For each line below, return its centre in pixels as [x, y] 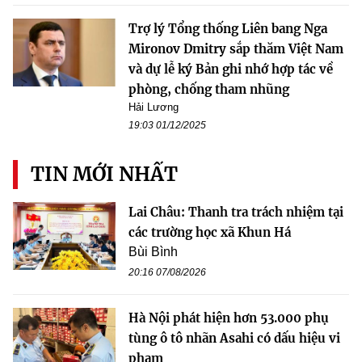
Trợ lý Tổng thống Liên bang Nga [228, 28]
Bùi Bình [153, 251]
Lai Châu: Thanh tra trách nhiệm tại [236, 212]
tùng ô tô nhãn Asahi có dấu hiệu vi [234, 338]
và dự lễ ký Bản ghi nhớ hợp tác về [231, 69]
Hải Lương [154, 107]
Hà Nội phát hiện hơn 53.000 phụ [229, 318]
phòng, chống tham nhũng [209, 89]
